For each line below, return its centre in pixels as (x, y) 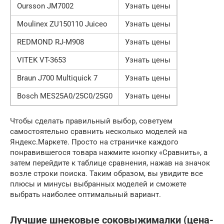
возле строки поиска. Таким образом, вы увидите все (106, 174)
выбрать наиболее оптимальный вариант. (85, 195)
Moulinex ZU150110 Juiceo (62, 24)
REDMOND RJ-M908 (50, 42)
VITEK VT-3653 (41, 60)
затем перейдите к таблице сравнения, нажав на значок (110, 163)
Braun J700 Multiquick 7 (57, 78)
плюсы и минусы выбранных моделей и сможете (98, 184)
